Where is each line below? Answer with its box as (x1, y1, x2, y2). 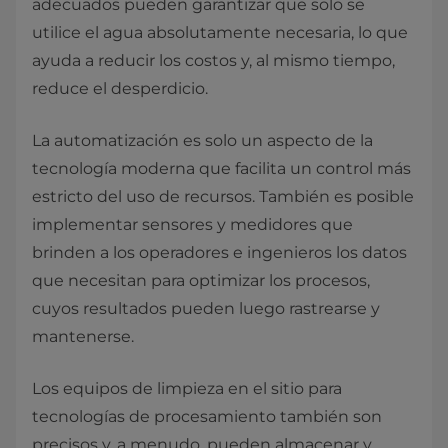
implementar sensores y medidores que (32, 215, 353, 235)
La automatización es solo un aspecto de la (32, 131, 373, 151)
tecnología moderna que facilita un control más (32, 159, 411, 179)
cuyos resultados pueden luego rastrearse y (32, 299, 380, 319)
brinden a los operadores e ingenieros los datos (32, 243, 407, 263)
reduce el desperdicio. (32, 79, 208, 99)
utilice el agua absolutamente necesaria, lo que (32, 23, 408, 43)
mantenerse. (32, 327, 134, 347)
